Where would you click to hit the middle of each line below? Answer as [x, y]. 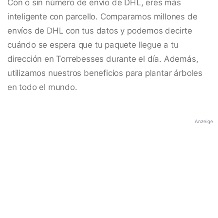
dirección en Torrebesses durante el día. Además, [103, 59]
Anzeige [204, 121]
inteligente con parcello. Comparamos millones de [102, 17]
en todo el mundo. [42, 87]
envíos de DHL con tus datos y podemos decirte [100, 31]
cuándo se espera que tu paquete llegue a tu [93, 45]
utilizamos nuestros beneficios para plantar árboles [105, 73]
